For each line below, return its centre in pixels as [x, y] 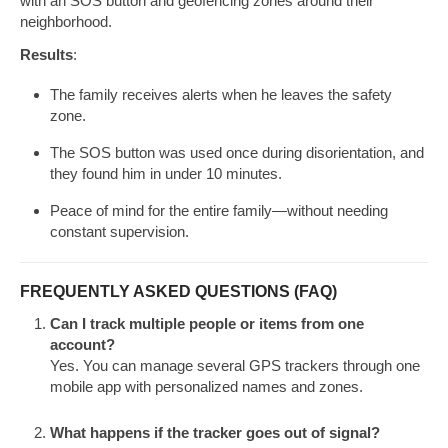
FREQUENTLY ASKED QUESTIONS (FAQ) [178, 292]
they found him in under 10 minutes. [166, 173]
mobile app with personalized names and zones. [206, 387]
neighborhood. [66, 21]
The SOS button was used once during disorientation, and [237, 152]
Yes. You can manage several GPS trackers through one [235, 366]
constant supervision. [119, 231]
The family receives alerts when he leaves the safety [221, 94]
